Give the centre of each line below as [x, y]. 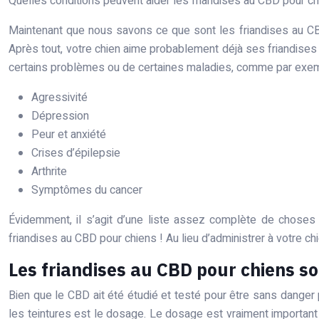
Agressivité [59, 98]
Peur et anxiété [69, 135]
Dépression [60, 116]
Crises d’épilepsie [76, 153]
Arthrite [49, 172]
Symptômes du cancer [87, 190]
